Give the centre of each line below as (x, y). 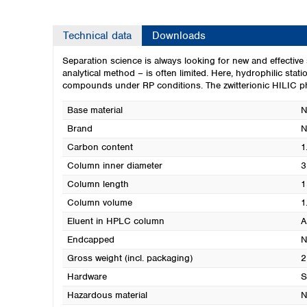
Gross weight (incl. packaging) (130, 258)
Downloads (179, 36)
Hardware (87, 277)
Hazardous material (107, 295)
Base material (95, 110)
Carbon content (100, 147)
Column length (98, 184)
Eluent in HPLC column (115, 221)
